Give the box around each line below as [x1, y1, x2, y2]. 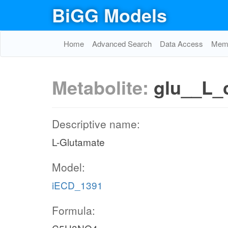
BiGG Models [52, 2, 167, 28]
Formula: [52, 203, 95, 218]
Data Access [160, 38, 203, 49]
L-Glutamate [52, 135, 105, 149]
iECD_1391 [52, 178, 103, 192]
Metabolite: [52, 74, 154, 100]
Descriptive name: [52, 116, 140, 131]
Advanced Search [92, 38, 152, 49]
